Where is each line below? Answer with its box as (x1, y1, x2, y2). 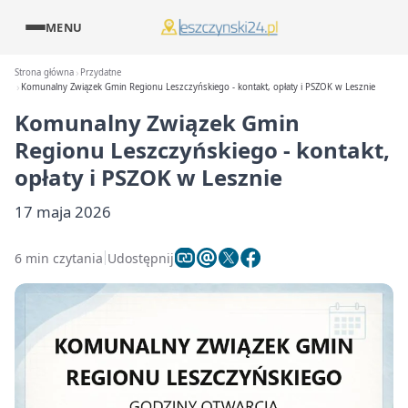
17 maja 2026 (15, 201, 111, 222)
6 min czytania (15, 249, 103, 267)
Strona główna (15, 66, 74, 78)
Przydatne (80, 66, 122, 78)
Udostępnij (107, 249, 174, 267)
